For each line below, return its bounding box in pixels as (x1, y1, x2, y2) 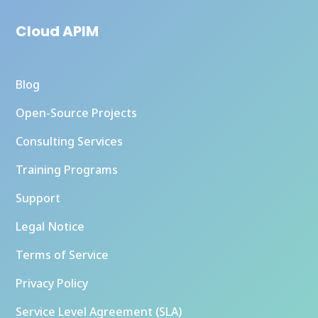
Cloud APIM (16, 21, 99, 41)
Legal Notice (16, 219, 85, 234)
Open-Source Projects (16, 105, 138, 121)
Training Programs (16, 162, 119, 177)
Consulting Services (16, 133, 124, 149)
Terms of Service (16, 247, 109, 263)
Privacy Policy (16, 275, 89, 291)
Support (16, 190, 61, 206)
